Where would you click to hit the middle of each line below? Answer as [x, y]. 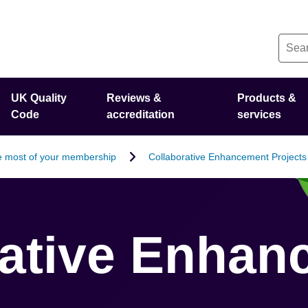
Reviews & [134, 98]
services [259, 114]
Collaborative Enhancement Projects [227, 156]
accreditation [141, 114]
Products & [266, 98]
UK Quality [39, 98]
